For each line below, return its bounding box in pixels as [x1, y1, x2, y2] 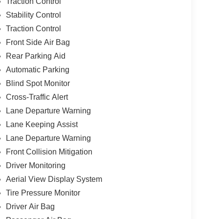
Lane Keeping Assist [5, 120, 78, 129]
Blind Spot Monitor [5, 79, 70, 88]
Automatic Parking [5, 65, 69, 74]
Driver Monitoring [5, 161, 66, 170]
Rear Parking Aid [5, 51, 66, 60]
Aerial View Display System [5, 175, 102, 183]
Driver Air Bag [5, 202, 55, 211]
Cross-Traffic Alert [5, 92, 68, 101]
